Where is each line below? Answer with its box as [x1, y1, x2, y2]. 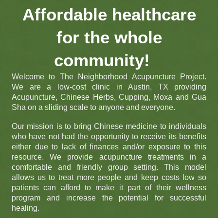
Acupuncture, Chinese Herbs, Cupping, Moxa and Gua [12, 93, 206, 102]
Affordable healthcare [22, 5, 196, 24]
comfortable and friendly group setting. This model [12, 163, 206, 172]
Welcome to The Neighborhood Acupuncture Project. [12, 73, 206, 81]
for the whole [56, 28, 162, 47]
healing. [12, 204, 39, 213]
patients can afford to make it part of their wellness [12, 183, 206, 192]
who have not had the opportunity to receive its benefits [12, 132, 206, 141]
